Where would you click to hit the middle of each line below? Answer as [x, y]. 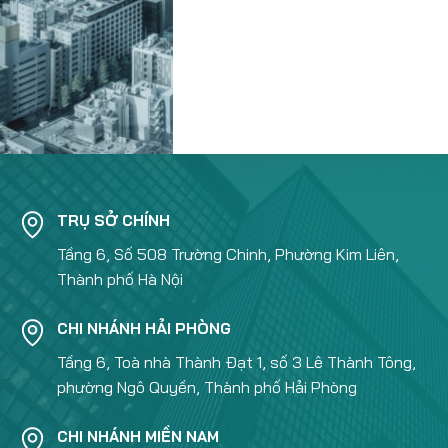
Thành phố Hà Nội [119, 279]
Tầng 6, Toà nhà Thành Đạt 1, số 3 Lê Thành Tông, [236, 362]
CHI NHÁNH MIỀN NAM [137, 436]
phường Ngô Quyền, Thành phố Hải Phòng [206, 387]
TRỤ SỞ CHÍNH [113, 220]
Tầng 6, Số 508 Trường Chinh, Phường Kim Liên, [227, 254]
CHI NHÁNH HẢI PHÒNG [143, 328]
